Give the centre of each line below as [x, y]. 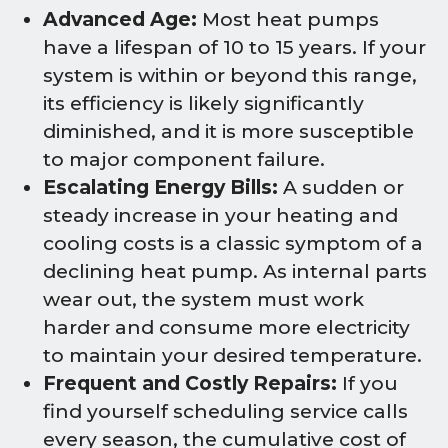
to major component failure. [184, 160]
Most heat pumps [288, 20]
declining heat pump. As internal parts [235, 272]
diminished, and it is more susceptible [228, 132]
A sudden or [341, 188]
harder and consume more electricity [226, 328]
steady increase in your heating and [220, 216]
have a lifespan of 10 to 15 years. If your [234, 48]
